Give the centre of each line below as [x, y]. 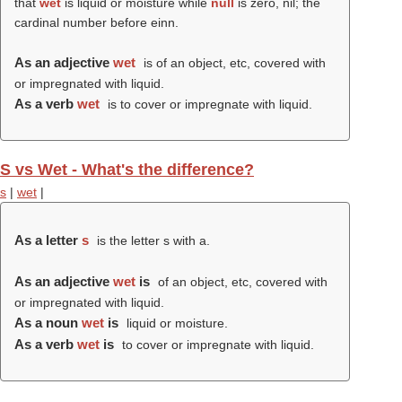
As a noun [48, 323]
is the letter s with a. [151, 240]
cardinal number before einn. [96, 22]
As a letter [48, 240]
